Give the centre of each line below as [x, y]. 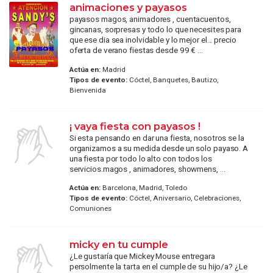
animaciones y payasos [128, 8]
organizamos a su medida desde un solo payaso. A [159, 148]
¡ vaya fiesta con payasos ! [135, 126]
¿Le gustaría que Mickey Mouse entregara [142, 256]
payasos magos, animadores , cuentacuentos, [150, 19]
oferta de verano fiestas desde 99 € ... [136, 50]
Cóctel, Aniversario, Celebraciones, [184, 198]
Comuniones [90, 209]
